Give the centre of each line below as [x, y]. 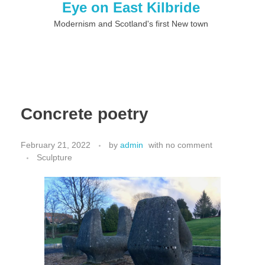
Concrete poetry [85, 114]
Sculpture [54, 157]
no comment [189, 145]
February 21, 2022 [56, 145]
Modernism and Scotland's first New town [131, 24]
